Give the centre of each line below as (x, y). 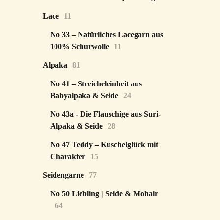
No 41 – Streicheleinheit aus (96, 84)
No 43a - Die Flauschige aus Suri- (105, 114)
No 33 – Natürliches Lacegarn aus (107, 35)
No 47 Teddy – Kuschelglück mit (104, 145)
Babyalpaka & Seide (84, 96)
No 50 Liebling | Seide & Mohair (104, 194)
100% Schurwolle (80, 46)
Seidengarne (63, 175)
